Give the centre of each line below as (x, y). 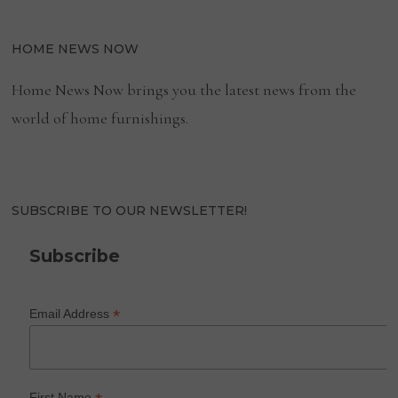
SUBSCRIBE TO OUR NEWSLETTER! (130, 210)
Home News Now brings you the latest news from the (184, 89)
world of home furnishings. (100, 118)
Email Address (72, 313)
